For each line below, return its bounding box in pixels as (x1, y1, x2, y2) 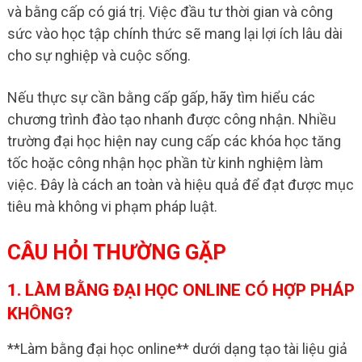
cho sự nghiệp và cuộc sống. (6, 46, 191, 64)
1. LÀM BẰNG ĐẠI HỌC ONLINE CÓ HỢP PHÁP (6, 280, 355, 300)
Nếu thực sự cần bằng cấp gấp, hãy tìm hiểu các (6, 88, 315, 106)
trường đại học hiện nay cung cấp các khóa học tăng (6, 132, 341, 149)
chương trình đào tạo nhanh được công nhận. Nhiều (6, 110, 336, 128)
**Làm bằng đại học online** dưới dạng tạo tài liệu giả (6, 339, 347, 357)
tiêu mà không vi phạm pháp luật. (6, 197, 217, 215)
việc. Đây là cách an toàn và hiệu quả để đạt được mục (6, 175, 354, 193)
